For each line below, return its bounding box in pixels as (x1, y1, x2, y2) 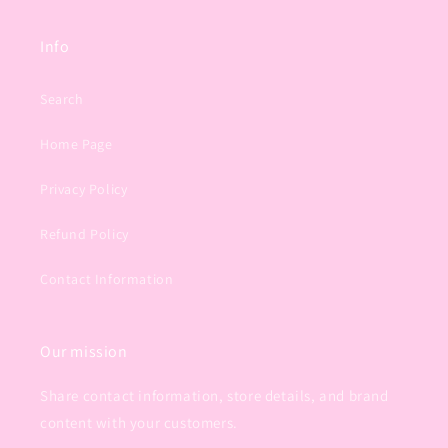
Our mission (40, 341, 128, 362)
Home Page (40, 135, 113, 153)
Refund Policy (40, 225, 129, 243)
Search (40, 90, 84, 108)
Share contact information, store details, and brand (40, 386, 389, 405)
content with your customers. (40, 413, 238, 432)
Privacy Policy (40, 180, 128, 198)
